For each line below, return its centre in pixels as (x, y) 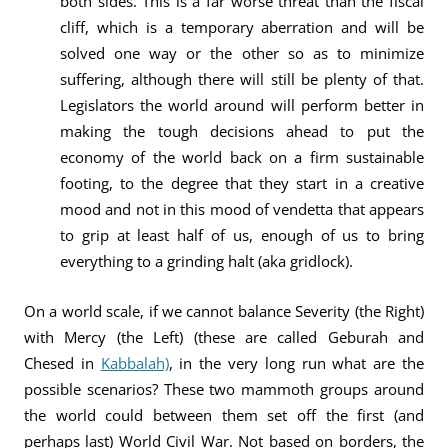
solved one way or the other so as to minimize (242, 53)
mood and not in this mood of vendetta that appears (242, 209)
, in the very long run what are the (296, 363)
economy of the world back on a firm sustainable (242, 157)
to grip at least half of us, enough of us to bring (242, 235)
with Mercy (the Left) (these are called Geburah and (224, 337)
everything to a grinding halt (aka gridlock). (206, 261)
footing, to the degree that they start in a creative (242, 183)
